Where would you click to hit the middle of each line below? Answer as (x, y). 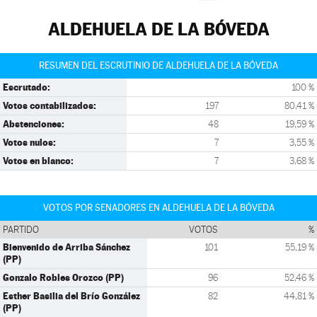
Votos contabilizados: (50, 105)
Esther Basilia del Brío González (71, 296)
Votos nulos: (29, 142)
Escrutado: (27, 87)
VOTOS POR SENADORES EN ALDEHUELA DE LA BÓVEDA (158, 208)
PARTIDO (21, 230)
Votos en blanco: (38, 161)
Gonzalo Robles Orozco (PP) (63, 277)
